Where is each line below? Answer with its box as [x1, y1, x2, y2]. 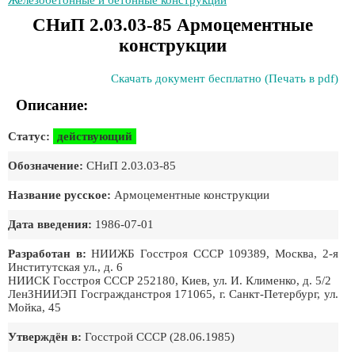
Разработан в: [8, 247, 86, 260]
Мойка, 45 [8, 301, 61, 314]
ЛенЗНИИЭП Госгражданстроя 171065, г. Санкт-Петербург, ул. [8, 288, 338, 300]
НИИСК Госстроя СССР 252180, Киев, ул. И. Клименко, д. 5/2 [8, 274, 331, 287]
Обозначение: [8, 159, 83, 172]
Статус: [8, 130, 50, 143]
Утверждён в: [8, 330, 82, 343]
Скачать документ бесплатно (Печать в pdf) [110, 72, 338, 85]
